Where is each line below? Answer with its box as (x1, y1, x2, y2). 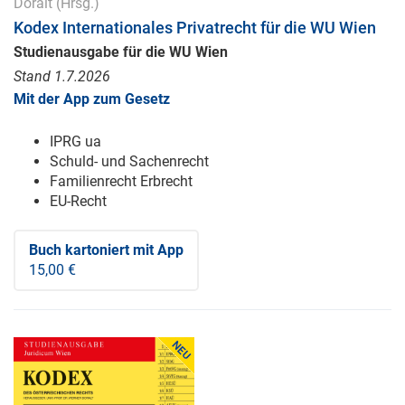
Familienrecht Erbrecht (50, 173, 193, 191)
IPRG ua (50, 133, 101, 151)
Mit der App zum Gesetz (14, 90, 170, 108)
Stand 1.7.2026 (14, 68, 110, 86)
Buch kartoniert (29, 241, 129, 259)
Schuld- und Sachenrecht (50, 153, 209, 171)
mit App (129, 241, 184, 259)
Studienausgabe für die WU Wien (14, 43, 228, 61)
